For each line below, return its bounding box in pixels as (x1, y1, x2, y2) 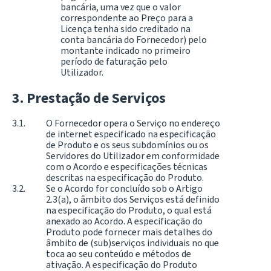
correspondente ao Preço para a (60, 11, 193, 24)
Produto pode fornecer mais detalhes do (46, 226, 212, 239)
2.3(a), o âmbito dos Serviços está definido (46, 193, 220, 206)
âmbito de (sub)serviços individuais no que (46, 237, 219, 250)
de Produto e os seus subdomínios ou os (46, 139, 209, 152)
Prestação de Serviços (27, 88, 166, 108)
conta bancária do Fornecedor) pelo (60, 33, 207, 46)
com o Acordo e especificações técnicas (46, 160, 207, 174)
